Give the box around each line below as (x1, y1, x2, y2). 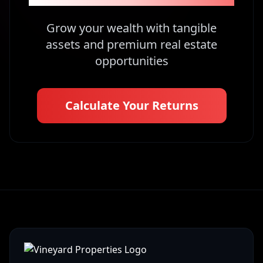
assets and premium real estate (46, 36, 217, 52)
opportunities (95, 53, 168, 69)
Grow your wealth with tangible (46, 20, 217, 36)
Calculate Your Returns (65, 97, 198, 113)
